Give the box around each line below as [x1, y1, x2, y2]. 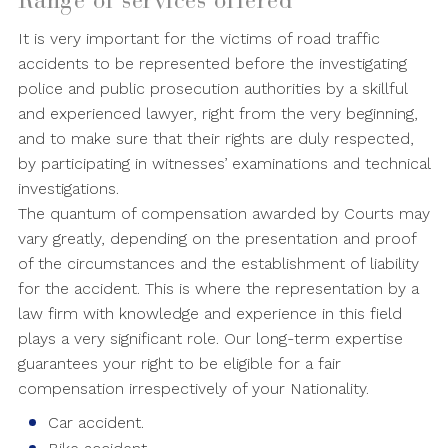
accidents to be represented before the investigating [17, 54, 407, 73]
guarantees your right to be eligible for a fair [17, 354, 341, 373]
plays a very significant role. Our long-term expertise [17, 329, 403, 348]
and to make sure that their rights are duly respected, [17, 129, 414, 148]
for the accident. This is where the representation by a [17, 279, 419, 298]
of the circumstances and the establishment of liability [17, 254, 419, 273]
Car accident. [47, 413, 144, 432]
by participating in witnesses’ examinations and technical [17, 154, 430, 173]
